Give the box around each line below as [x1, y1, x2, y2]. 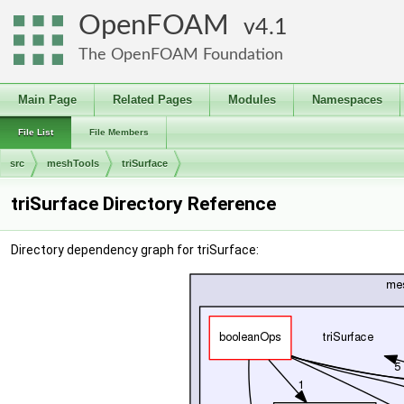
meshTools [47, 158, 99, 169]
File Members [89, 127, 149, 137]
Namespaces [312, 93, 382, 106]
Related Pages [113, 93, 192, 106]
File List [18, 127, 53, 137]
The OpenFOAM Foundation [78, 46, 283, 63]
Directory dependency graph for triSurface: [11, 243, 259, 257]
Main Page [18, 93, 77, 106]
